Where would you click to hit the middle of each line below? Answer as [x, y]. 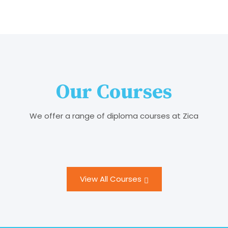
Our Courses [114, 92]
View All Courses [110, 179]
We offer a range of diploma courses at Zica [114, 116]
